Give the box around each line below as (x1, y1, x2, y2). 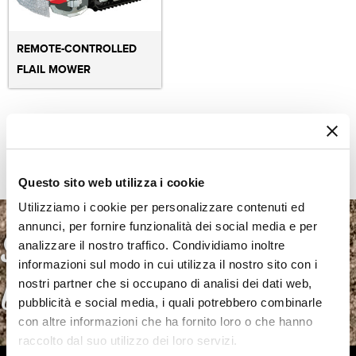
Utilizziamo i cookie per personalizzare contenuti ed (18, 200, 304, 214)
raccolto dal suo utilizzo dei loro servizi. (18, 334, 238, 347)
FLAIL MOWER (17, 62, 91, 76)
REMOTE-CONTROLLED (17, 41, 137, 56)
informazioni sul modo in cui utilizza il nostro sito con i (18, 257, 317, 271)
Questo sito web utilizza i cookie (18, 175, 205, 189)
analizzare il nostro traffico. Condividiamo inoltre (18, 238, 285, 252)
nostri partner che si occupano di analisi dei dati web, (18, 277, 312, 290)
